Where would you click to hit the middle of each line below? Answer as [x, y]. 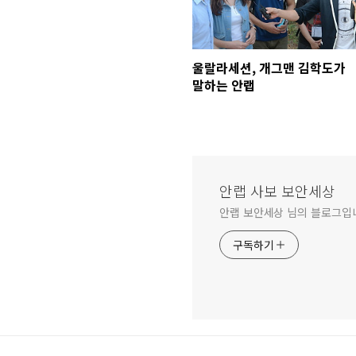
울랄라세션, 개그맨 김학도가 [269, 67]
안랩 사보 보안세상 [277, 190]
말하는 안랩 [224, 85]
